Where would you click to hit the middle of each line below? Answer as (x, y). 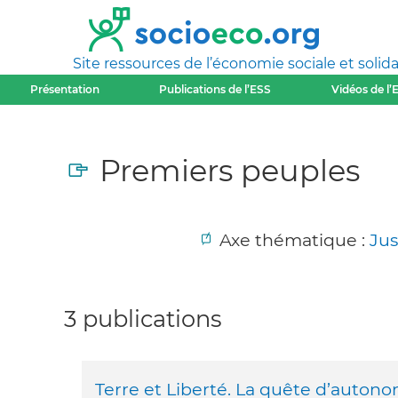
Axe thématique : (294, 240)
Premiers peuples (230, 170)
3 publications (143, 318)
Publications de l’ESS (215, 89)
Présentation (64, 89)
